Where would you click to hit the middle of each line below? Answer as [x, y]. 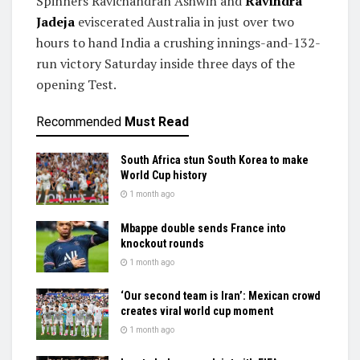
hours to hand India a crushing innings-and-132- [178, 43]
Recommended [79, 122]
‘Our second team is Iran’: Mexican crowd [221, 295]
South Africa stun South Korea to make [215, 160]
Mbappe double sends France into [203, 228]
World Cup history [164, 176]
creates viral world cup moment [197, 311]
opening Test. [76, 85]
